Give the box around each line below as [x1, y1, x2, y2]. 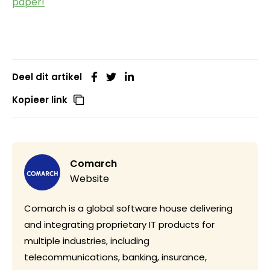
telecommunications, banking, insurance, [24, 251, 207, 263]
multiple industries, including [24, 234, 149, 247]
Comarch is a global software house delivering [24, 202, 233, 215]
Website [70, 172, 109, 186]
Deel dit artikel [12, 71, 82, 83]
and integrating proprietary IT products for [24, 218, 215, 231]
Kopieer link [12, 93, 67, 106]
